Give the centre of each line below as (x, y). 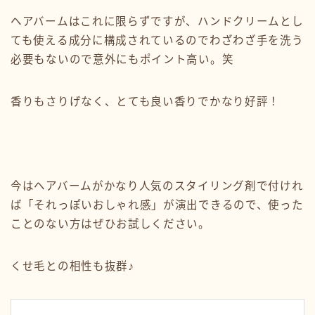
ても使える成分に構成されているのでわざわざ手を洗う (157, 40)
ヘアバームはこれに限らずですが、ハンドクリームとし (157, 21)
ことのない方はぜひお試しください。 (110, 224)
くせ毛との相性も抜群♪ (72, 266)
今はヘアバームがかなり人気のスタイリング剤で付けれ (157, 186)
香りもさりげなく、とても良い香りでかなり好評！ (146, 101)
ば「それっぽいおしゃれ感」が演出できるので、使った (157, 205)
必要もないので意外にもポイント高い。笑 (122, 59)
